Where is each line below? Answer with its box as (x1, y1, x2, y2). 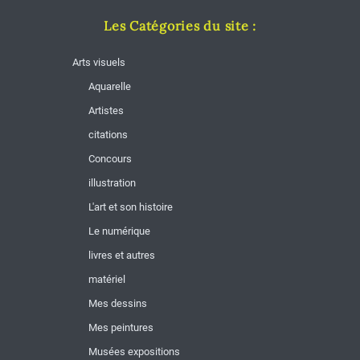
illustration (88, 177, 136, 189)
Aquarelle (88, 80, 131, 92)
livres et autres (88, 249, 155, 261)
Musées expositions (88, 346, 180, 358)
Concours (88, 153, 132, 165)
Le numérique (88, 225, 150, 237)
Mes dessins (88, 297, 147, 309)
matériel (88, 273, 125, 285)
